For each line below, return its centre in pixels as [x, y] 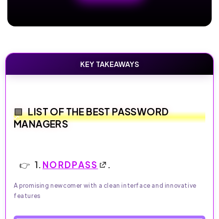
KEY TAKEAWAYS [109, 64]
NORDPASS [70, 164]
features [27, 196]
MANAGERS [41, 123]
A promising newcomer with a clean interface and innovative [105, 185]
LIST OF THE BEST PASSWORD [99, 111]
